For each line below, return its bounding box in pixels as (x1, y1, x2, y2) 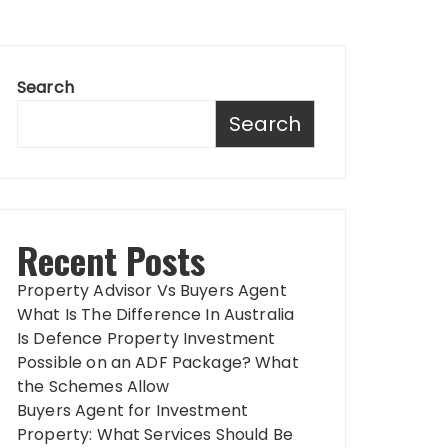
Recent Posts (17, 233, 205, 286)
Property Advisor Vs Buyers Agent (17, 279, 287, 302)
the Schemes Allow (17, 375, 170, 398)
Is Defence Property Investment (17, 327, 276, 350)
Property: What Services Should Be (17, 423, 293, 446)
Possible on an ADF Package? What (17, 351, 299, 374)
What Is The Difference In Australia (17, 303, 295, 326)
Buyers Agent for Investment (17, 399, 249, 422)
